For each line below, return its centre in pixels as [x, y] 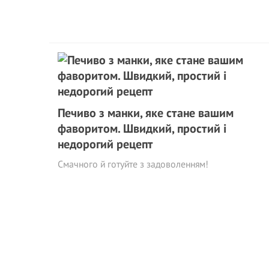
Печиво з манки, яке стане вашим [146, 113]
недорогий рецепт [105, 144]
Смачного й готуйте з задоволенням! [133, 164]
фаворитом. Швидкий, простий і [142, 128]
